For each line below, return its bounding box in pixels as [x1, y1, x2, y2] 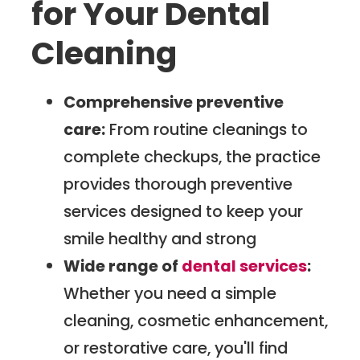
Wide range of [63, 255, 182, 278]
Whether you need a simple [63, 282, 277, 305]
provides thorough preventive [63, 173, 293, 196]
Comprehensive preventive [63, 91, 284, 114]
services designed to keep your [63, 200, 304, 223]
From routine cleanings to [105, 118, 309, 141]
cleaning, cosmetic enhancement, [63, 309, 329, 333]
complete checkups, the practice [63, 145, 321, 169]
